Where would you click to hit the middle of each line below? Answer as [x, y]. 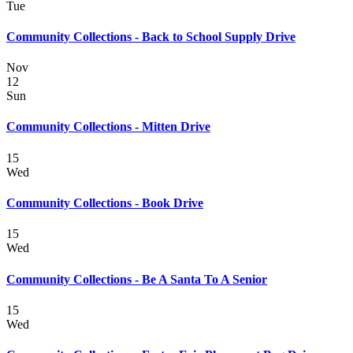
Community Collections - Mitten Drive [108, 127]
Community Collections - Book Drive [105, 203]
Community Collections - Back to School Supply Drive [151, 36]
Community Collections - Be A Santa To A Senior [137, 279]
